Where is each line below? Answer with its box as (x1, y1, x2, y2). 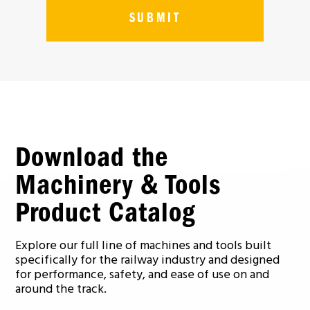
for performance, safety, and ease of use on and (15, 265, 270, 285)
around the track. (15, 280, 107, 300)
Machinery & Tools (15, 169, 221, 201)
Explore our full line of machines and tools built (15, 236, 272, 256)
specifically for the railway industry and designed (15, 250, 280, 271)
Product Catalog (15, 197, 196, 228)
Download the (15, 141, 169, 173)
